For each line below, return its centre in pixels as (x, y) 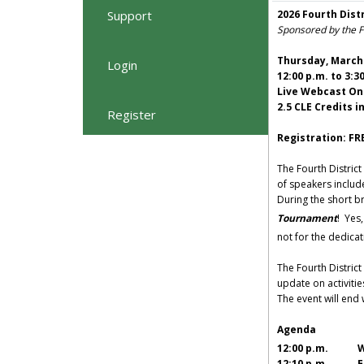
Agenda (297, 330)
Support (130, 16)
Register (132, 115)
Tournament (307, 219)
